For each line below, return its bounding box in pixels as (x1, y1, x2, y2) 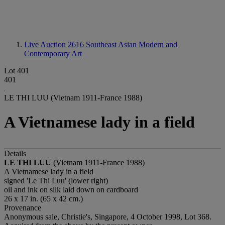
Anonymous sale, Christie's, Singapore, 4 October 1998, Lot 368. (4, 212, 211, 221)
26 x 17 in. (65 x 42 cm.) (4, 194, 83, 203)
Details (4, 149, 26, 158)
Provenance (4, 203, 41, 212)
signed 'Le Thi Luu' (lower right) (4, 176, 108, 185)
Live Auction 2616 (24, 40, 86, 49)
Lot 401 (4, 66, 29, 75)
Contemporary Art (24, 49, 82, 58)
